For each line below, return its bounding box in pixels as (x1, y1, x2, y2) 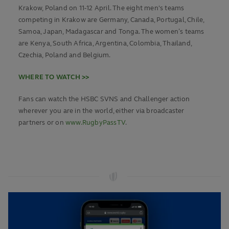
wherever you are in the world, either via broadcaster (18, 107, 185, 116)
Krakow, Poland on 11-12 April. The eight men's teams (18, 4, 185, 13)
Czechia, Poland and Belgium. (18, 51, 111, 60)
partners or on (18, 119, 65, 127)
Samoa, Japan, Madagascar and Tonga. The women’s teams (18, 28, 204, 36)
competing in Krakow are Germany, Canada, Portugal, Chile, (18, 16, 204, 25)
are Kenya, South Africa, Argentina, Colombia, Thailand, (18, 39, 192, 48)
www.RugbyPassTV (65, 119, 125, 127)
